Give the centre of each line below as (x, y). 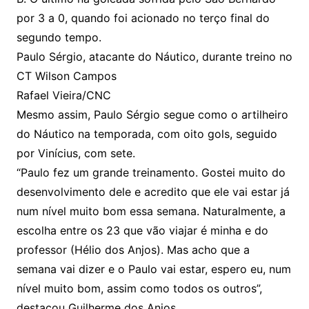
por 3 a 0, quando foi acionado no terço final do (143, 18)
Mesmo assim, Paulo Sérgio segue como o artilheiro (152, 115)
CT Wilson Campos (66, 76)
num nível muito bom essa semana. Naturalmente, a (151, 211)
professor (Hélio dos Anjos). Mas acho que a (133, 250)
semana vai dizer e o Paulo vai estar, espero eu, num (153, 269)
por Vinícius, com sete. (76, 153)
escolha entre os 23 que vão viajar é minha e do (142, 231)
